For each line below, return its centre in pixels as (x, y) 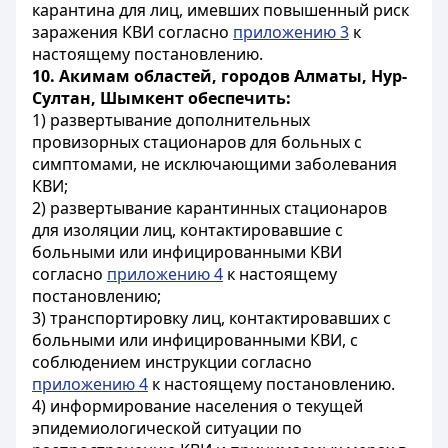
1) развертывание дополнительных (171, 120)
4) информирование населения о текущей (197, 406)
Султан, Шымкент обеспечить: (161, 98)
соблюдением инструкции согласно (172, 362)
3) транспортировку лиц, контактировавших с (211, 318)
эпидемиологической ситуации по (167, 428)
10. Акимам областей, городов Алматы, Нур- (219, 76)
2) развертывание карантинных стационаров (209, 208)
